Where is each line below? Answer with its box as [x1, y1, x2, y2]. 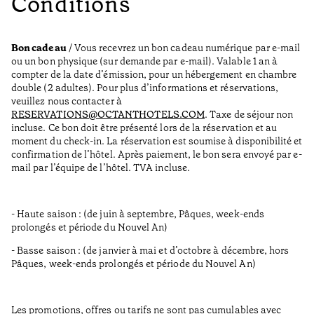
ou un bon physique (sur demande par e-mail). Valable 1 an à [11, 55, 278, 68]
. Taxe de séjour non [205, 108, 294, 121]
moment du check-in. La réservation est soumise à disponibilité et [11, 135, 303, 148]
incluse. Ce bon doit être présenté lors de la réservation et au [11, 121, 278, 135]
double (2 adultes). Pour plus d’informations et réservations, [11, 81, 279, 95]
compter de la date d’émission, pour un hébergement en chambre [11, 68, 297, 81]
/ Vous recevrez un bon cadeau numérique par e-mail [66, 41, 301, 55]
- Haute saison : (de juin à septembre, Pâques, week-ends [11, 207, 264, 221]
